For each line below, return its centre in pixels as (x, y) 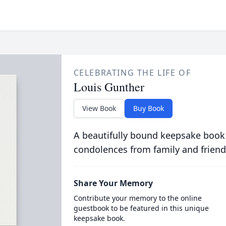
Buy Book (148, 108)
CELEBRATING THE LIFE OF (132, 73)
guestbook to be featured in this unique (141, 208)
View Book (99, 108)
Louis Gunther (109, 87)
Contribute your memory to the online (137, 198)
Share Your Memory (113, 183)
